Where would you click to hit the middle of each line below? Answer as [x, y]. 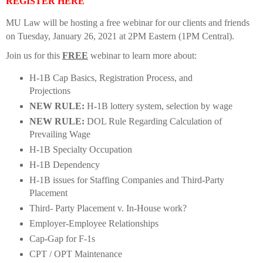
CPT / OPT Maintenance [75, 254]
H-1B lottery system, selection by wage [158, 106]
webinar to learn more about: [142, 56]
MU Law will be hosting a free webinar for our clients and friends [128, 23]
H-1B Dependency [64, 165]
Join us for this [34, 56]
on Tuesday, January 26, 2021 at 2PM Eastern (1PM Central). [120, 36]
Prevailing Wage [60, 134]
